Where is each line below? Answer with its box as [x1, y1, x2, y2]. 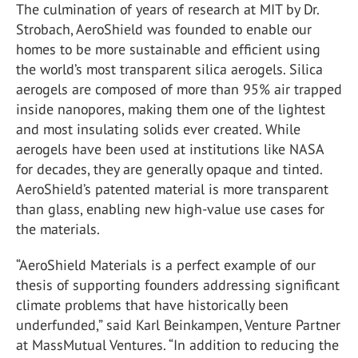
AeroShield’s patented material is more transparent [16, 180, 328, 198]
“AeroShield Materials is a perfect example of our [16, 256, 316, 274]
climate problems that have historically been [16, 296, 288, 314]
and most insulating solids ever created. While [16, 120, 300, 138]
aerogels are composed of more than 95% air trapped [16, 80, 342, 98]
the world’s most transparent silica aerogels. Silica [16, 60, 323, 78]
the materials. [16, 220, 100, 238]
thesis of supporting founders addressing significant [16, 276, 340, 294]
